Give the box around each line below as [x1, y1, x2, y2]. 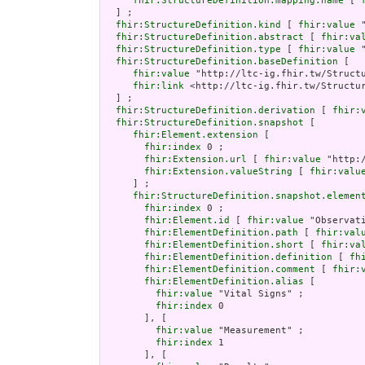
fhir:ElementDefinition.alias [144, 276, 304, 288]
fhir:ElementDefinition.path [144, 227, 298, 239]
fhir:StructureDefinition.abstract [116, 32, 304, 43]
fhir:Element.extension [133, 130, 258, 141]
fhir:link [133, 81, 184, 92]
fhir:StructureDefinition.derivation [116, 105, 315, 117]
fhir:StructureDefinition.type [116, 44, 281, 55]
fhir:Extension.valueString [144, 166, 292, 178]
